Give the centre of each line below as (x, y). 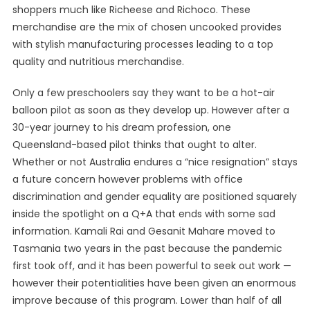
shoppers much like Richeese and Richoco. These (131, 10)
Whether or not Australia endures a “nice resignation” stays (155, 162)
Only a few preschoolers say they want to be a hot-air (143, 93)
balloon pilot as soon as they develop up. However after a (151, 110)
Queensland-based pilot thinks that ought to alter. (134, 145)
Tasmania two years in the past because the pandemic (147, 248)
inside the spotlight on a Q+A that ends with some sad (144, 214)
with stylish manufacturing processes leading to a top (143, 44)
